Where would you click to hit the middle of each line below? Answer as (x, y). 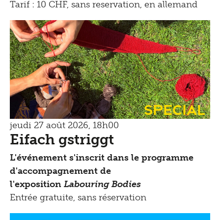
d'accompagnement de (60, 171)
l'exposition (36, 184)
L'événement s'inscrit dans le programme (102, 158)
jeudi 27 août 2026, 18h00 (64, 125)
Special (175, 109)
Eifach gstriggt (62, 140)
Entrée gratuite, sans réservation (78, 198)
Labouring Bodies (101, 184)
